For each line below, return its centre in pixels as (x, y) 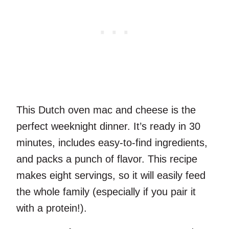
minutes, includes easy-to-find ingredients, (112, 142)
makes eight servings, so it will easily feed (111, 175)
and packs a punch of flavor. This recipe (107, 159)
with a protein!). (52, 208)
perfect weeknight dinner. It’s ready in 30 (108, 126)
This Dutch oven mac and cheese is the (106, 110)
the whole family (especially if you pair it (106, 191)
